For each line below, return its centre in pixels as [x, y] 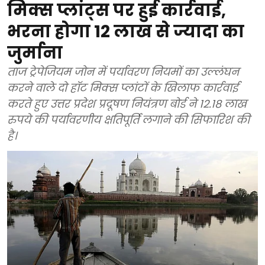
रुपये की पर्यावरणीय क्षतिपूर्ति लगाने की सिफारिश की [128, 120]
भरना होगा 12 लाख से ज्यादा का [126, 32]
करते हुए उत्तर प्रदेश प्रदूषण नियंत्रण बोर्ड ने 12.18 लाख [127, 104]
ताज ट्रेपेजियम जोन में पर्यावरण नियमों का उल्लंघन [123, 72]
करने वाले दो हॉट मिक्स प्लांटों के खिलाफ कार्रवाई [122, 88]
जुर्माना [35, 53]
